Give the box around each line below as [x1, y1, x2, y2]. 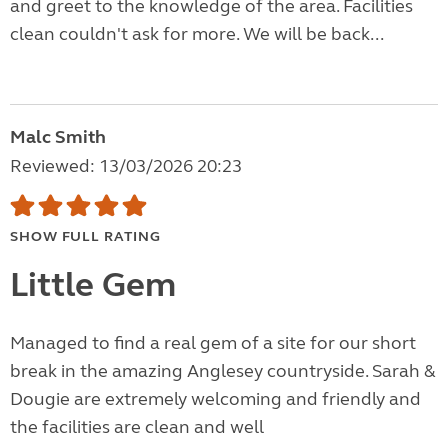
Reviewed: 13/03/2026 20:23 [10, 155, 242, 178]
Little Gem [10, 264, 176, 307]
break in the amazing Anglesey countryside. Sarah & [10, 360, 436, 383]
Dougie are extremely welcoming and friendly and [10, 388, 421, 411]
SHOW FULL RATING [10, 228, 161, 246]
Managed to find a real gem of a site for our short [10, 332, 416, 355]
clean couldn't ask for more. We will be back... [10, 23, 384, 46]
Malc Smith [10, 126, 106, 149]
